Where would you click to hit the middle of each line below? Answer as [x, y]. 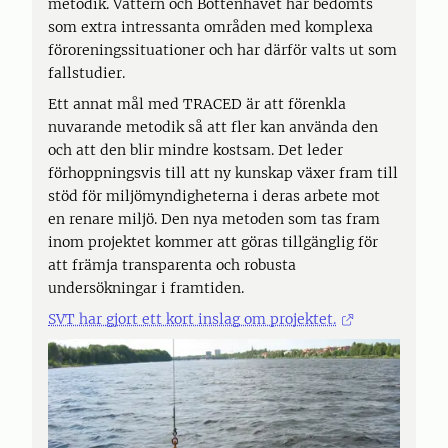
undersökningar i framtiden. [146, 288]
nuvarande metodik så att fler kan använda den [213, 127]
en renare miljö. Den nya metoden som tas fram [214, 219]
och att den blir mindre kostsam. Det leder [195, 150]
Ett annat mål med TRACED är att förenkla [197, 104]
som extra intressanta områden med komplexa [210, 27]
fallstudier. [86, 73]
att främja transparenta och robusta [172, 265]
